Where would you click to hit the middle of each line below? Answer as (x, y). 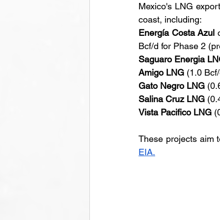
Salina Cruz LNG (172, 99)
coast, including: (170, 19)
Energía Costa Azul (177, 33)
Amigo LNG (161, 72)
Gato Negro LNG (172, 86)
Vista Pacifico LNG (175, 112)
